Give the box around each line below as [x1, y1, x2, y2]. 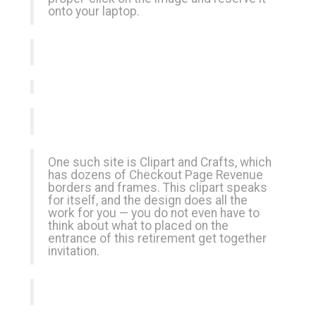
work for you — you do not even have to [48, 206, 260, 220]
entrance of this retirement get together [48, 231, 267, 245]
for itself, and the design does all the [48, 193, 248, 207]
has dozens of [48, 168, 129, 182]
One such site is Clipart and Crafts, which [48, 155, 272, 169]
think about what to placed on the [48, 219, 229, 233]
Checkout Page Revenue [129, 168, 263, 182]
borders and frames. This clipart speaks [48, 181, 267, 195]
